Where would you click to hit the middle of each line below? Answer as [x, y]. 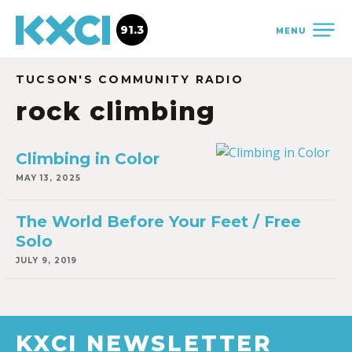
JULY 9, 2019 [46, 260]
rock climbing [116, 111]
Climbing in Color [88, 159]
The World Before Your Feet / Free [158, 222]
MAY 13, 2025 [48, 178]
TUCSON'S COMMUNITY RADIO [130, 79]
